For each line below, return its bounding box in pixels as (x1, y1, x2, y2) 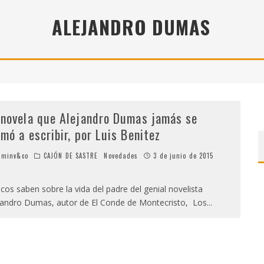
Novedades (104, 151, 138, 160)
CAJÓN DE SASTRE (43, 151, 98, 160)
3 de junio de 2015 (153, 151, 214, 160)
